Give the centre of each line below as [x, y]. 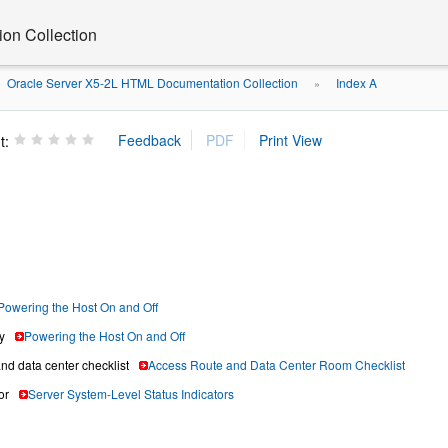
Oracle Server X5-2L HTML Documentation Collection [151, 82]
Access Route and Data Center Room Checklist [276, 364]
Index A [356, 82]
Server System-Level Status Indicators [131, 393]
